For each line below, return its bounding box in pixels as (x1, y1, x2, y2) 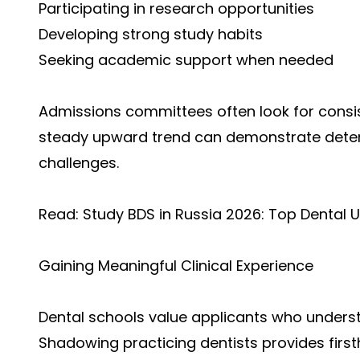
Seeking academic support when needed (39, 50, 333, 70)
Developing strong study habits (39, 24, 263, 44)
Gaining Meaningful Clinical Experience (39, 256, 313, 276)
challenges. (39, 153, 119, 173)
